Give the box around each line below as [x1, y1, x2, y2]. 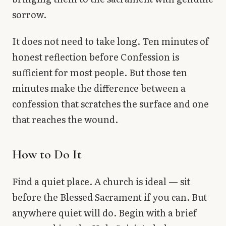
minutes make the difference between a [12, 81, 186, 95]
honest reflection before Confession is [12, 50, 179, 64]
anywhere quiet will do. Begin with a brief [12, 206, 197, 220]
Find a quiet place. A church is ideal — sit [12, 175, 190, 189]
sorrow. [12, 7, 46, 21]
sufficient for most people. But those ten [12, 66, 187, 80]
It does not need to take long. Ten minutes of [12, 34, 209, 48]
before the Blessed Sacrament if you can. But [12, 190, 207, 204]
